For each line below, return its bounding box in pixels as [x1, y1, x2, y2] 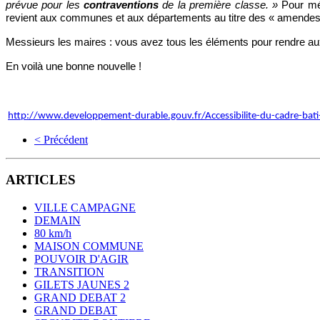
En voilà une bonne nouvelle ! [6, 59, 141, 72]
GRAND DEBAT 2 [34, 291, 126, 304]
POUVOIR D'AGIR [34, 253, 129, 266]
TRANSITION [34, 266, 104, 279]
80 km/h [34, 227, 71, 240]
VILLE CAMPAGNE [34, 201, 136, 214]
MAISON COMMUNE [34, 240, 144, 253]
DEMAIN [34, 214, 81, 227]
